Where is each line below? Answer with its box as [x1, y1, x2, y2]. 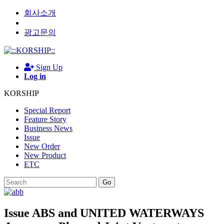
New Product [24, 151, 66, 159]
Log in [24, 72, 46, 80]
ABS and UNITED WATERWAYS [32, 206, 204, 219]
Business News [24, 124, 72, 132]
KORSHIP [4, 89, 39, 97]
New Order [24, 142, 60, 150]
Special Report [24, 106, 70, 114]
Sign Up [34, 63, 62, 71]
